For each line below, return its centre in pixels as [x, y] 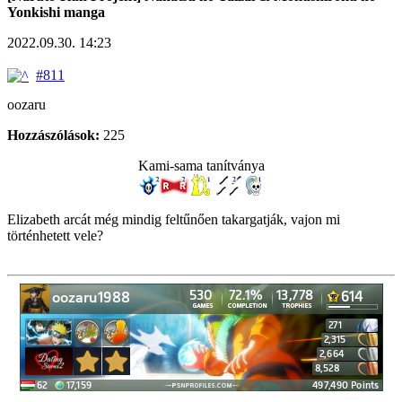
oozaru [26, 105]
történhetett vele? [55, 236]
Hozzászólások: [53, 135]
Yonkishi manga [56, 12]
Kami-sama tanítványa [201, 166]
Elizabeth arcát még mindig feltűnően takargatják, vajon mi [174, 220]
